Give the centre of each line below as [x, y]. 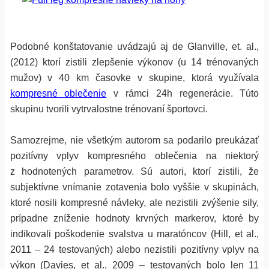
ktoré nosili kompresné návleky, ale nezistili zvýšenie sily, [134, 202]
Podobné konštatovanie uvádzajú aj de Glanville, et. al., [134, 46]
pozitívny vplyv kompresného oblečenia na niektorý [134, 156]
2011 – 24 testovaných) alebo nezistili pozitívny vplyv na [134, 249]
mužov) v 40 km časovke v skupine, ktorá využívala [134, 77]
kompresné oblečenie [58, 93]
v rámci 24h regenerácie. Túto [183, 93]
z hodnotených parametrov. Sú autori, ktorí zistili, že [134, 171]
